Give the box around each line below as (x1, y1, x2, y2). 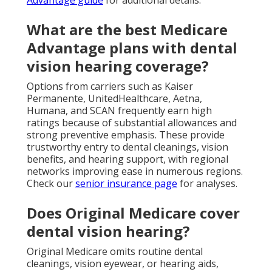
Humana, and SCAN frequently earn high (27, 104, 212, 118)
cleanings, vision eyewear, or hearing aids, (27, 257, 219, 271)
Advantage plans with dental (27, 38, 237, 58)
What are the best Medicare (27, 19, 228, 40)
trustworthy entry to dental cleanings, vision (27, 140, 228, 154)
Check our (27, 177, 75, 191)
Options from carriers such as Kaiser (27, 80, 193, 93)
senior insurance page (75, 177, 177, 191)
